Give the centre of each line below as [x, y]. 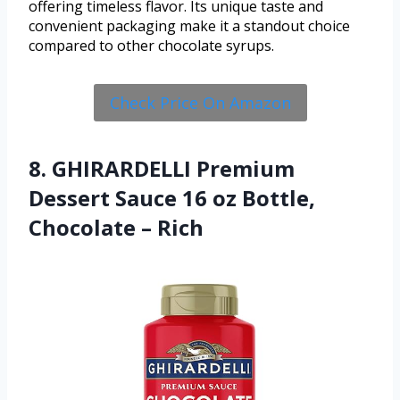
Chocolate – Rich [116, 228]
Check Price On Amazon [200, 103]
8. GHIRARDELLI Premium [162, 169]
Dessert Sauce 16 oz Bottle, [172, 198]
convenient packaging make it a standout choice [189, 25]
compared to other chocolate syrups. [151, 45]
